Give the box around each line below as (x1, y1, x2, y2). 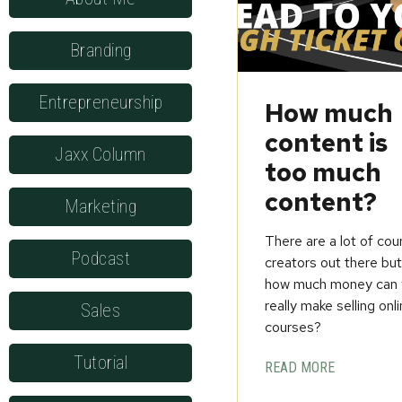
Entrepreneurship (39, 91, 163, 113)
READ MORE (265, 358, 336, 376)
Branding (69, 39, 132, 61)
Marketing (64, 195, 137, 217)
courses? (265, 317, 322, 336)
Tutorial (74, 351, 128, 373)
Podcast (70, 247, 131, 269)
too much (265, 154, 382, 189)
